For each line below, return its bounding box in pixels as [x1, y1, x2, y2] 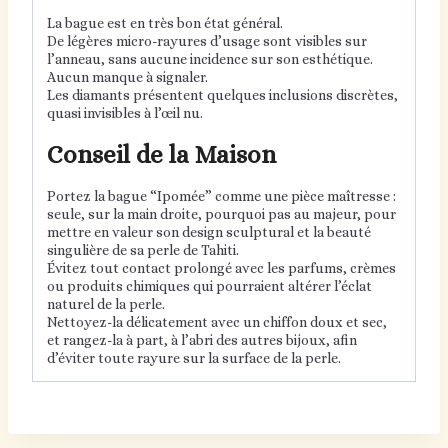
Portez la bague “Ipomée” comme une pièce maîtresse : [47, 188, 396, 205]
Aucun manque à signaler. [47, 69, 208, 86]
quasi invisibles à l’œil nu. [47, 105, 203, 122]
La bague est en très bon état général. [47, 15, 283, 32]
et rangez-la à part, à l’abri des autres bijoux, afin [47, 332, 357, 349]
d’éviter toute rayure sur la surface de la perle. [47, 350, 341, 367]
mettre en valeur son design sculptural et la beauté [47, 224, 371, 241]
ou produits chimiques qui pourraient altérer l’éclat [47, 278, 372, 295]
